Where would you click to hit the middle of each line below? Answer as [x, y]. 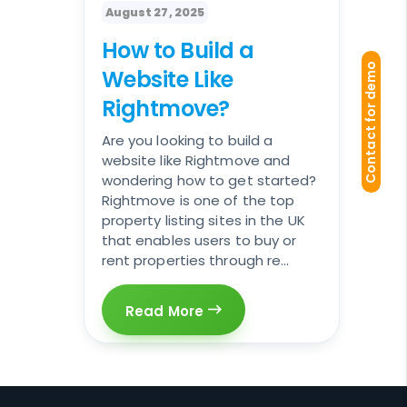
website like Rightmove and [196, 161]
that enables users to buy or [199, 241]
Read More [166, 312]
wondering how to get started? [209, 181]
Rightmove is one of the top [198, 201]
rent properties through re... [195, 261]
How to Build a [178, 51]
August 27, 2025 [155, 13]
